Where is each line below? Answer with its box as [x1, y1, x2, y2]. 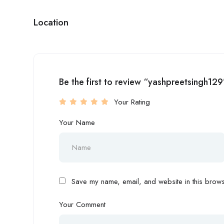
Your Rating [114, 96, 150, 107]
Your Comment [59, 199, 105, 210]
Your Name [59, 117, 95, 128]
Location [33, 15, 68, 29]
